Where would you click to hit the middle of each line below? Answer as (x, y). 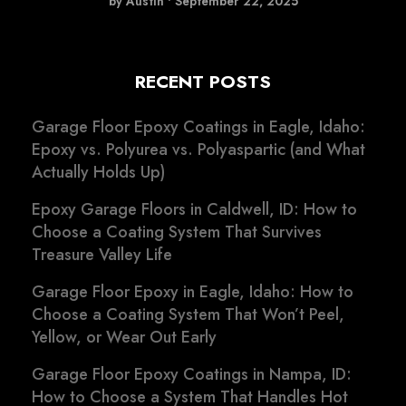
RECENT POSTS (203, 82)
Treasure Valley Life (102, 255)
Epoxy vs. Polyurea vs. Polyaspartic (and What (198, 150)
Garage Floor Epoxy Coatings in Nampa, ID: (192, 375)
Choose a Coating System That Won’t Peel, (188, 315)
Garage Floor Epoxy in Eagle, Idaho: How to (193, 292)
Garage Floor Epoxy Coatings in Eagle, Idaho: (198, 127)
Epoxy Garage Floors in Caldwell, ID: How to (194, 210)
